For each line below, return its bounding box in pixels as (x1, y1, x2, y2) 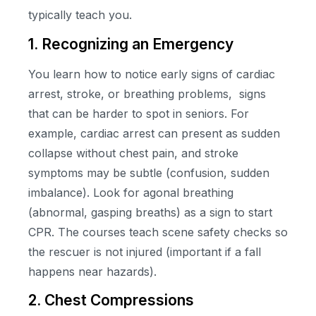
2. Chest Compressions (28, 291, 194, 309)
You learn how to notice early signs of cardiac (28, 66, 275, 81)
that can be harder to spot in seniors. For (28, 106, 249, 121)
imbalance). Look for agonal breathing (28, 185, 233, 200)
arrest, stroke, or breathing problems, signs (28, 86, 266, 101)
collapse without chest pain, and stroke (28, 145, 238, 160)
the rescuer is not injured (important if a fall (28, 244, 261, 259)
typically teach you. (28, 8, 132, 23)
